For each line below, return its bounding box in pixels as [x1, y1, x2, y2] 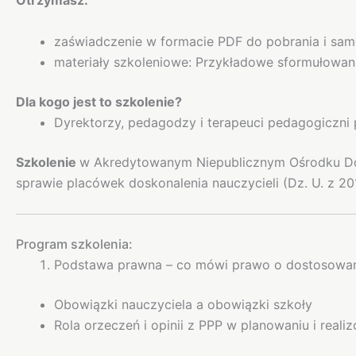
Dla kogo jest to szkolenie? [16, 93, 182, 110]
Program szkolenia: [16, 235, 133, 252]
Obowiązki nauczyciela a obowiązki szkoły [54, 296, 312, 312]
